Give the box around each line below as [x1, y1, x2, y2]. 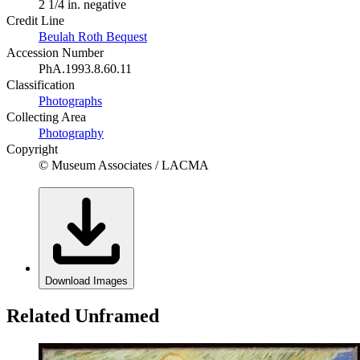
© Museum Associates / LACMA [39, 158, 209, 173]
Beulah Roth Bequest [39, 30, 147, 44]
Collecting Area [6, 110, 86, 125]
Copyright [6, 142, 58, 157]
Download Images [45, 275, 128, 288]
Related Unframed [6, 305, 159, 327]
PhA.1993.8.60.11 [39, 62, 132, 76]
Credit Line [6, 14, 64, 28]
